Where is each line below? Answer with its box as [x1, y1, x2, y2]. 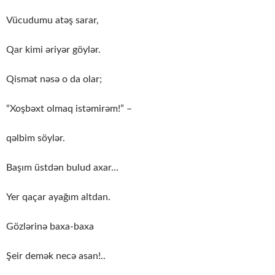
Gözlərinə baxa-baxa [6, 222, 94, 232]
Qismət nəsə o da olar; [6, 74, 102, 85]
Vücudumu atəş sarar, [6, 15, 99, 26]
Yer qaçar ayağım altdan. [6, 192, 110, 203]
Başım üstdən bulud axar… [6, 163, 118, 173]
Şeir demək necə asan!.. [6, 251, 106, 261]
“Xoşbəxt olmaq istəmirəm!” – [6, 104, 132, 114]
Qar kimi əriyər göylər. [6, 45, 101, 55]
